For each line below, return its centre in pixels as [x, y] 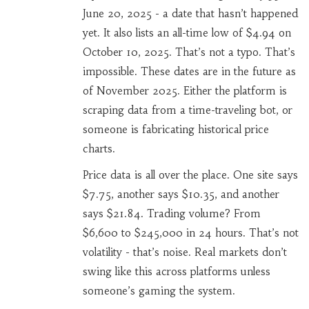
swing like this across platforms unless [176, 272]
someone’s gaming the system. [159, 291]
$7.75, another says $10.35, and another [181, 195]
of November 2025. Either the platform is [185, 91]
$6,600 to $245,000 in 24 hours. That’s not [190, 233]
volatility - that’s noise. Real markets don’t [185, 252]
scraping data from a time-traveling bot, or [187, 110]
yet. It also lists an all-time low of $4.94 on [187, 33]
